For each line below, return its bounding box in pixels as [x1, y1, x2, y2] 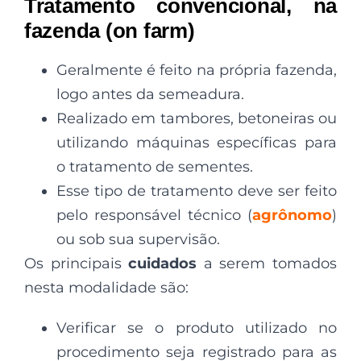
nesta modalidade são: [24, 278, 189, 297]
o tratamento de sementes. [56, 157, 253, 176]
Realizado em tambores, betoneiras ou [56, 109, 337, 127]
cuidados [128, 254, 197, 272]
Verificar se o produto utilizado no [56, 318, 337, 337]
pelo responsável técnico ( [56, 205, 252, 224]
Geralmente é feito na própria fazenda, [56, 60, 337, 79]
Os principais [24, 254, 129, 272]
